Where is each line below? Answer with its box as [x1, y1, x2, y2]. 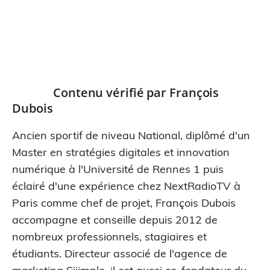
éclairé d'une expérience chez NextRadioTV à [12, 179, 240, 193]
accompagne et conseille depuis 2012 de [12, 213, 218, 227]
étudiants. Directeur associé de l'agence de [12, 246, 227, 260]
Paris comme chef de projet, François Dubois [12, 196, 236, 210]
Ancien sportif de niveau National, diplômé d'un [12, 128, 250, 142]
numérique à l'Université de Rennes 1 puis [12, 162, 224, 176]
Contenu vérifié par [53, 84, 169, 101]
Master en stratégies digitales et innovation [12, 145, 230, 159]
